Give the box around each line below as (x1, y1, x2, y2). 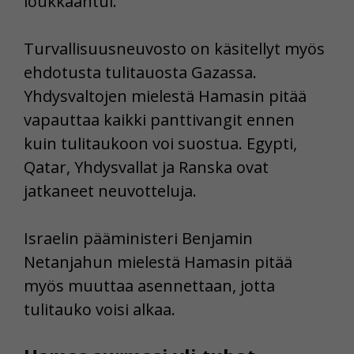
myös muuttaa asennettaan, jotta (24, 275, 275, 297)
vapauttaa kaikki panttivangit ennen (24, 109, 295, 131)
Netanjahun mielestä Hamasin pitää (24, 251, 292, 273)
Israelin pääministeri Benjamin (24, 228, 253, 250)
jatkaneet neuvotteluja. (24, 180, 197, 202)
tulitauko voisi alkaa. (24, 299, 175, 321)
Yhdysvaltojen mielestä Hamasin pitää (24, 85, 307, 107)
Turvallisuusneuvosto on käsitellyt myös (24, 38, 325, 60)
